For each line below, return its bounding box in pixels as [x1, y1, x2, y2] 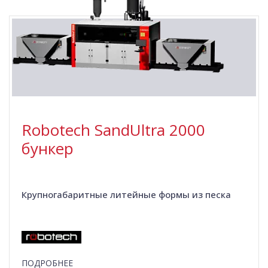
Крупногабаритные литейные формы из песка [22, 188, 231, 200]
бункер [22, 137, 74, 159]
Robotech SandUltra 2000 [22, 118, 205, 141]
